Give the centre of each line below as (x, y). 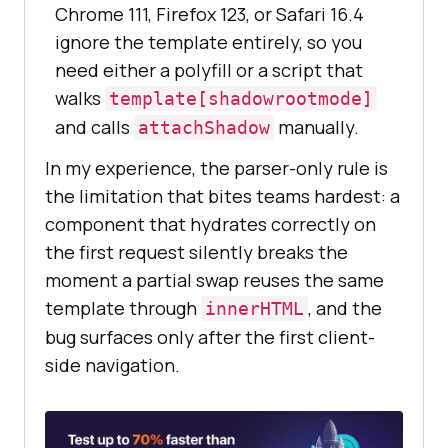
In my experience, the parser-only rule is (216, 168)
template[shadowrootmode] (241, 99)
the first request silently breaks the (196, 252)
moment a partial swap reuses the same (214, 280)
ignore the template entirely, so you (208, 42)
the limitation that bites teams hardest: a (222, 196)
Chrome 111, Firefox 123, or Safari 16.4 (209, 14)
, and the (345, 308)
